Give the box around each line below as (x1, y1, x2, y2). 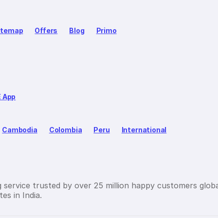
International (121, 126, 167, 134)
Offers (35, 26, 58, 35)
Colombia (49, 126, 82, 134)
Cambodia (2, 126, 37, 134)
